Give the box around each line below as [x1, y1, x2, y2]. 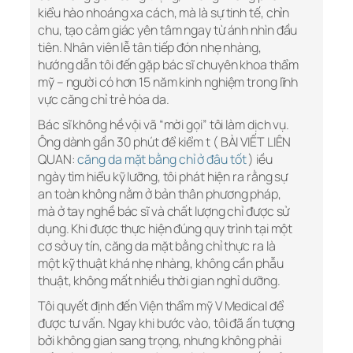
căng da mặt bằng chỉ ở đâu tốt [77, 150, 247, 169]
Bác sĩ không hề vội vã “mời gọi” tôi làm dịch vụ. [38, 116, 290, 134]
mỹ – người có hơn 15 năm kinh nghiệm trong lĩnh [38, 73, 299, 91]
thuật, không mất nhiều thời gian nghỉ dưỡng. [38, 272, 281, 290]
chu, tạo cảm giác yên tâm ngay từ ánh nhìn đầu [38, 21, 298, 39]
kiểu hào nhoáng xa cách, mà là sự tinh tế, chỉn [38, 4, 290, 22]
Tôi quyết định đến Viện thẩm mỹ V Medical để [38, 297, 284, 315]
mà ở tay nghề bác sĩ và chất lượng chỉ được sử [38, 203, 290, 221]
